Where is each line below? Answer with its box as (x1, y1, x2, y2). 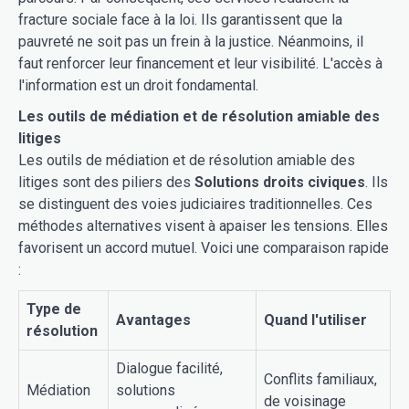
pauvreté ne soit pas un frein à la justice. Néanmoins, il (18, 32, 363, 50)
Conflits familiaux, (264, 370, 377, 388)
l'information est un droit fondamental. (18, 76, 258, 94)
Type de (26, 299, 81, 318)
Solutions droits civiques (194, 173, 365, 191)
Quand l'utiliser (264, 310, 367, 329)
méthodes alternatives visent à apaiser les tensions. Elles (18, 216, 388, 235)
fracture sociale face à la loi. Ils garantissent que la (18, 10, 342, 28)
